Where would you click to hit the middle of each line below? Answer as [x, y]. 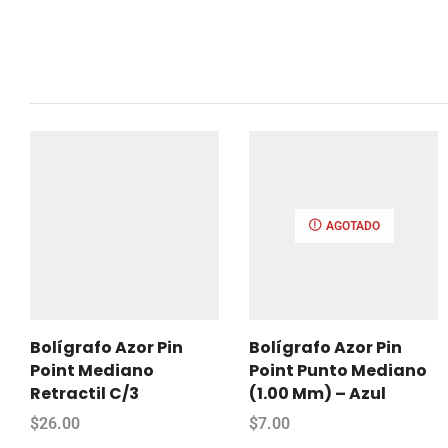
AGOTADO [352, 225]
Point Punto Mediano [338, 370]
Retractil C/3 [84, 393]
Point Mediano [92, 370]
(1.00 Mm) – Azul [317, 393]
